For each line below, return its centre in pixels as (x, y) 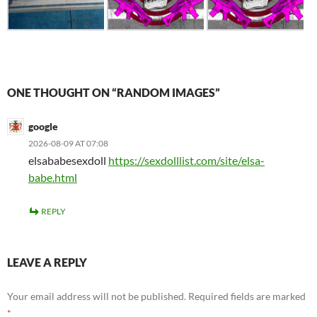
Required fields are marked (247, 296)
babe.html (53, 177)
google (43, 126)
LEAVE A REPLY (47, 262)
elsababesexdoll (68, 160)
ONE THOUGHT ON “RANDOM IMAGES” (114, 92)
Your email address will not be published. (97, 296)
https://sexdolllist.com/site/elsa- (186, 160)
